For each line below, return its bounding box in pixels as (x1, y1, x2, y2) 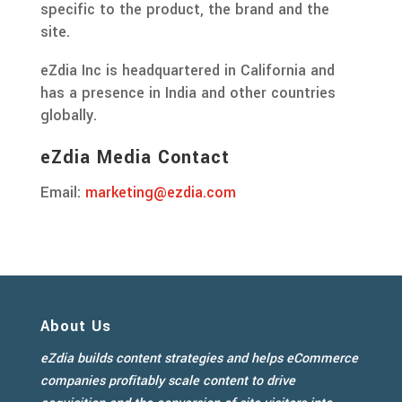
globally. (39, 104, 97, 126)
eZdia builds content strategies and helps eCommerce (39, 348, 358, 368)
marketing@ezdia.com (84, 181, 236, 203)
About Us (39, 315, 111, 336)
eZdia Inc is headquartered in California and (39, 59, 335, 81)
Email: (39, 181, 85, 203)
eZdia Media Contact (39, 144, 230, 170)
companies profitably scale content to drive (39, 371, 295, 390)
